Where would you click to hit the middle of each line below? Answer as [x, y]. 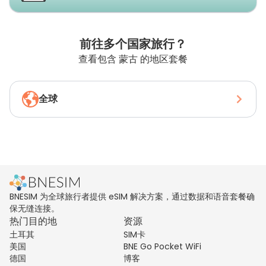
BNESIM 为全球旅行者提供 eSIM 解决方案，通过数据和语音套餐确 [132, 197]
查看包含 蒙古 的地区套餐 [133, 59]
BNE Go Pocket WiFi [162, 246]
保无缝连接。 [34, 208]
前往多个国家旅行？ [133, 44]
